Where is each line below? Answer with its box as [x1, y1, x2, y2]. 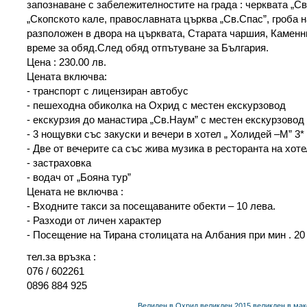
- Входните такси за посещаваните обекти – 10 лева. [27, 199, 275, 212]
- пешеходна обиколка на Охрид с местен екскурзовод [27, 99, 286, 111]
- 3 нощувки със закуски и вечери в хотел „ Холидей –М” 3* [27, 127, 304, 140]
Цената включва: [27, 70, 107, 82]
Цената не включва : [27, 185, 123, 197]
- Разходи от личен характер [27, 214, 161, 226]
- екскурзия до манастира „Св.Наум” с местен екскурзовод [27, 113, 304, 125]
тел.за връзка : [27, 250, 96, 262]
